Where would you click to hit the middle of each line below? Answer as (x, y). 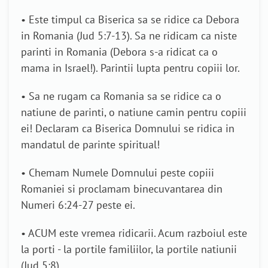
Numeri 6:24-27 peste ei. (78, 205)
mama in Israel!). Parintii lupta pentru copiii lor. (130, 68)
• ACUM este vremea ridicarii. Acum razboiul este (134, 233)
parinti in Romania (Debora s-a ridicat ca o (119, 52)
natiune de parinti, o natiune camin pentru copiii (134, 112)
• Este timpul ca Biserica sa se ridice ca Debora (130, 20)
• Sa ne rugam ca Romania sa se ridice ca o (121, 96)
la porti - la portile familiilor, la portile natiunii (129, 249)
